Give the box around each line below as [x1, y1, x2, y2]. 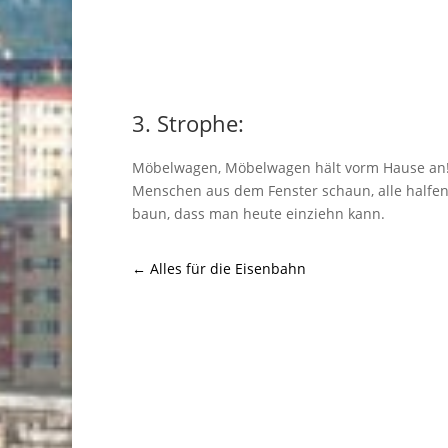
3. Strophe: [132, 107, 244, 138]
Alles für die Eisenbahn [150, 258, 306, 278]
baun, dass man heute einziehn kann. [132, 203, 385, 223]
